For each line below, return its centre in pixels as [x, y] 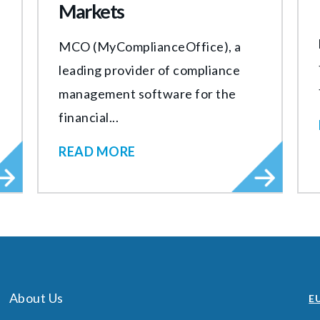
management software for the [147, 93]
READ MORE [97, 151]
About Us [36, 297]
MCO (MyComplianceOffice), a [150, 46]
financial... [89, 117]
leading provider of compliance [150, 70]
